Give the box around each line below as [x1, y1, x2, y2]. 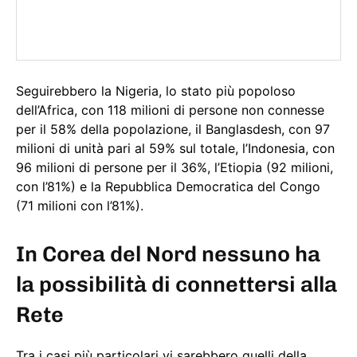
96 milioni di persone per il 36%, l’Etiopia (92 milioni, [16, 159, 333, 176]
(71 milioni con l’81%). [16, 198, 143, 214]
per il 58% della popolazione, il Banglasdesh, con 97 [16, 121, 330, 138]
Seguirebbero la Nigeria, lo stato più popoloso [16, 83, 296, 100]
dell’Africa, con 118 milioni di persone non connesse [16, 102, 324, 119]
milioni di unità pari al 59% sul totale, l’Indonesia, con [16, 140, 335, 157]
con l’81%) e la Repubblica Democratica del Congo [16, 178, 320, 195]
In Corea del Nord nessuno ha [16, 241, 320, 268]
